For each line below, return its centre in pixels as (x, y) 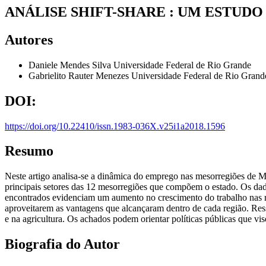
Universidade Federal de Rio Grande (182, 65)
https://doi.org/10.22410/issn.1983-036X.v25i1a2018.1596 (115, 126)
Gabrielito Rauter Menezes (80, 75)
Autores (29, 39)
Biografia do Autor (62, 244)
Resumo (29, 151)
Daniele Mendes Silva (71, 65)
